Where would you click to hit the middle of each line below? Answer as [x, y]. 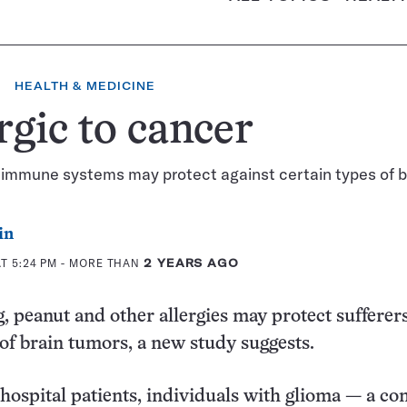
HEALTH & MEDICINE [85, 86]
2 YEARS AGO [191, 263]
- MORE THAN [101, 263]
